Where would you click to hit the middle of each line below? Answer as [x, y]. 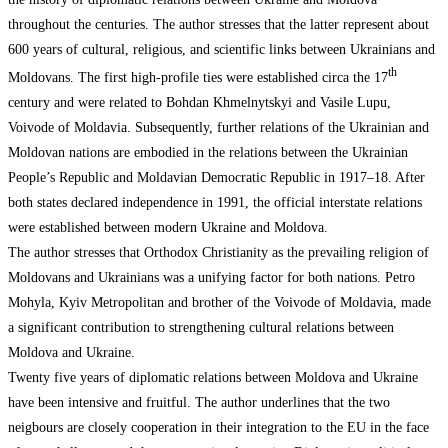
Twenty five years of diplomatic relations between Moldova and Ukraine [213, 377]
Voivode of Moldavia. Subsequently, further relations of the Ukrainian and [218, 127]
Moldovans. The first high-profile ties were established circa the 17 [198, 77]
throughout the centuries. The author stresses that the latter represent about [218, 25]
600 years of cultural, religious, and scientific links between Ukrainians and [221, 50]
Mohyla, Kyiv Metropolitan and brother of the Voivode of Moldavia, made [219, 302]
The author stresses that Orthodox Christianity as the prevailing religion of [218, 252]
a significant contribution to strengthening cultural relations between [201, 327]
